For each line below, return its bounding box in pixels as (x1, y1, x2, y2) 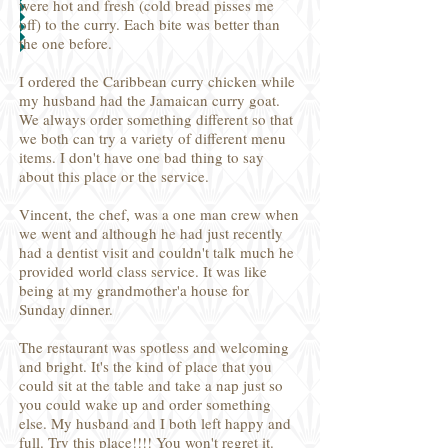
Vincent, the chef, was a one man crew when (19, 204, 299, 224)
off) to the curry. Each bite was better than (19, 14, 280, 34)
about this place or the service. (19, 166, 209, 186)
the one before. (19, 33, 112, 53)
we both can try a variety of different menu (19, 128, 286, 148)
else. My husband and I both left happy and (19, 413, 291, 433)
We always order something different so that (19, 109, 293, 129)
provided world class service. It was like (19, 261, 267, 281)
